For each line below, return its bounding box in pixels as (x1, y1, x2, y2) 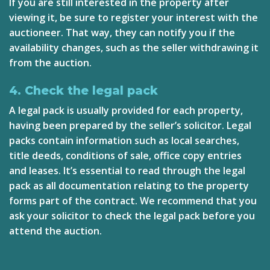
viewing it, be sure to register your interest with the (9, 10, 258, 24)
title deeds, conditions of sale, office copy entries (9, 149, 242, 163)
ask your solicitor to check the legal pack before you (9, 209, 255, 223)
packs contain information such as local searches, (9, 134, 239, 148)
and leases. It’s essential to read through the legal (9, 164, 245, 178)
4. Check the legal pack (9, 83, 158, 98)
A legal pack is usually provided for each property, (9, 104, 243, 118)
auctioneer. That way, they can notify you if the (9, 25, 235, 39)
